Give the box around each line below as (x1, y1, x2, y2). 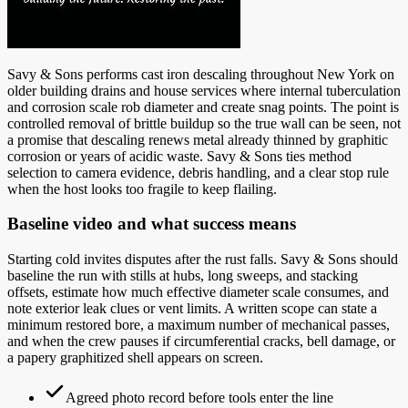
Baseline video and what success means (7, 214, 296, 234)
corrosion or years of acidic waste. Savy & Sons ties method (7, 148, 352, 164)
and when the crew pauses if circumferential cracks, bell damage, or (7, 332, 395, 349)
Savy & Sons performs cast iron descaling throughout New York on (7, 66, 394, 82)
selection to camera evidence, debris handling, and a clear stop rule (7, 164, 389, 180)
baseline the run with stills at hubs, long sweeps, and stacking (7, 267, 358, 283)
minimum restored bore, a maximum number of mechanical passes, (7, 316, 390, 332)
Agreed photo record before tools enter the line (66, 389, 333, 405)
